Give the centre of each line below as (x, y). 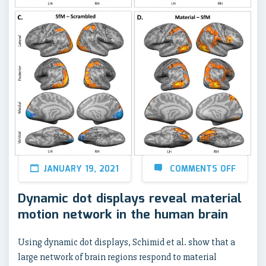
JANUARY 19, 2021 (81, 170)
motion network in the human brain (123, 215)
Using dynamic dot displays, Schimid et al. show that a (126, 243)
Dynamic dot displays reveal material (130, 199)
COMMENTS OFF (203, 170)
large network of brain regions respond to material (117, 257)
